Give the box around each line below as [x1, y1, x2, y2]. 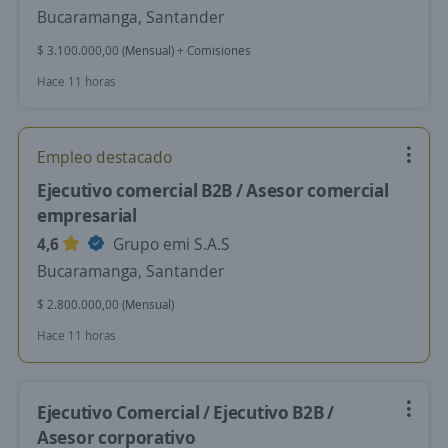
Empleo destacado [37, 146, 172, 168]
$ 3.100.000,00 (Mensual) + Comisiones [37, 42, 251, 59]
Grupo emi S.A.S [109, 233, 230, 255]
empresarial [37, 203, 137, 227]
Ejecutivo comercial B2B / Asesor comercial [37, 178, 389, 202]
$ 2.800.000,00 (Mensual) [37, 296, 174, 313]
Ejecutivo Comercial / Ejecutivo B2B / [37, 400, 334, 424]
